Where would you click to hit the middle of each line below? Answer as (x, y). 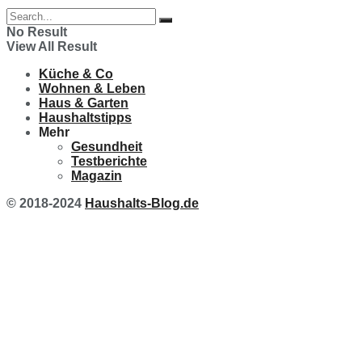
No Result (37, 32)
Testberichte (109, 162)
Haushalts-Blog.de (142, 204)
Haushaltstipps (85, 118)
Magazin (97, 176)
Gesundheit (107, 147)
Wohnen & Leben (92, 89)
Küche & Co (76, 74)
